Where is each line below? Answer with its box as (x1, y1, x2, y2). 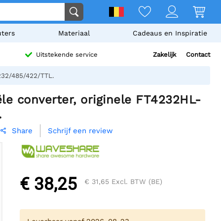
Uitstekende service (36, 51, 98, 59)
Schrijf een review (48, 126, 113, 136)
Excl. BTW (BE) (109, 178, 162, 186)
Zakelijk (153, 51, 176, 58)
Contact (186, 51, 210, 58)
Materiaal (58, 29, 90, 37)
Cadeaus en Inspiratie (132, 29, 207, 37)
